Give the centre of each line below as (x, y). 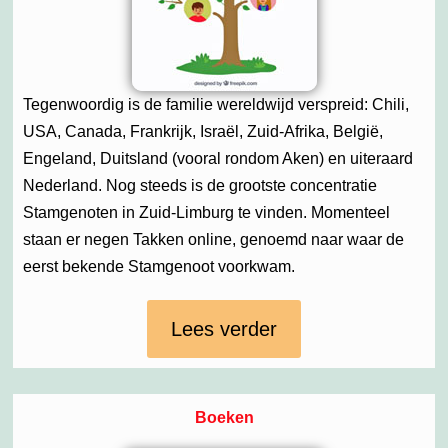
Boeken (224, 418)
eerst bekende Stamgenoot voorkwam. (159, 267)
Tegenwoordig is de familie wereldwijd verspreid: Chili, (216, 105)
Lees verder (224, 329)
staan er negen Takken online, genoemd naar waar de (213, 240)
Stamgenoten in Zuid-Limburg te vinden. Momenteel (206, 213)
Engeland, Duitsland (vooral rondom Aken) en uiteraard (218, 159)
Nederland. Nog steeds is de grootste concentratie (200, 186)
